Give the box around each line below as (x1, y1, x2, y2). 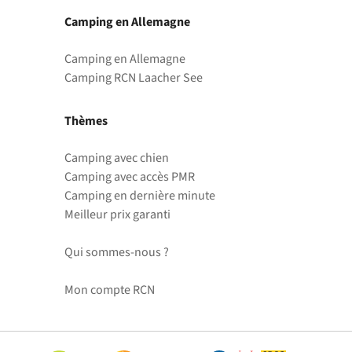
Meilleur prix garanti (64, 206, 170, 224)
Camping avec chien (64, 149, 169, 167)
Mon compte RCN (64, 281, 155, 299)
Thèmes (64, 112, 108, 130)
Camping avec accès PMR (64, 168, 195, 186)
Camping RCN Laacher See (64, 69, 203, 87)
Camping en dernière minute (64, 187, 215, 205)
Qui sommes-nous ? (64, 244, 169, 262)
